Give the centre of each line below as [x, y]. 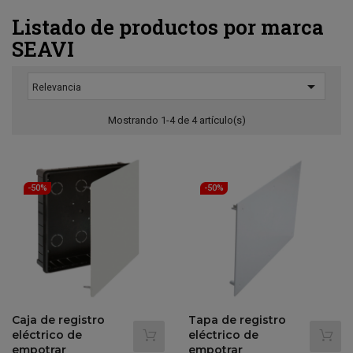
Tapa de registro [237, 320]
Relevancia [57, 87]
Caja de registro [58, 320]
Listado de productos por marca [168, 26]
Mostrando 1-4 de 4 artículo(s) [176, 120]
